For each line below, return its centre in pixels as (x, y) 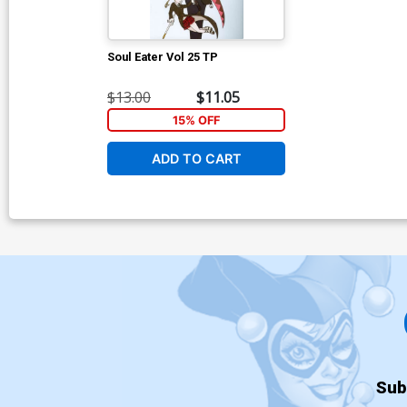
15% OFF (196, 120)
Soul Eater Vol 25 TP (163, 56)
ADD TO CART (196, 158)
